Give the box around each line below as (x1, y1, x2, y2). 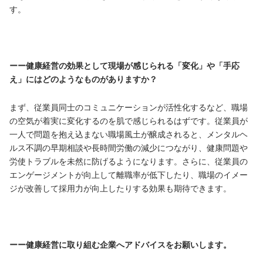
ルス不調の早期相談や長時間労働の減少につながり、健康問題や (9, 143, 248, 153)
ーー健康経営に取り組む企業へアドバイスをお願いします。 (9, 240, 231, 249)
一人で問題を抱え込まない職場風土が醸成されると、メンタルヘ (9, 129, 248, 139)
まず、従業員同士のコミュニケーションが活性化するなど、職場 (9, 102, 248, 112)
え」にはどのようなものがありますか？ (9, 74, 157, 84)
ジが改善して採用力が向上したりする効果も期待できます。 (9, 183, 231, 193)
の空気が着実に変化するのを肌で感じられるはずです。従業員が (9, 116, 248, 126)
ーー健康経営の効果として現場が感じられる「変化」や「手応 (9, 60, 240, 70)
